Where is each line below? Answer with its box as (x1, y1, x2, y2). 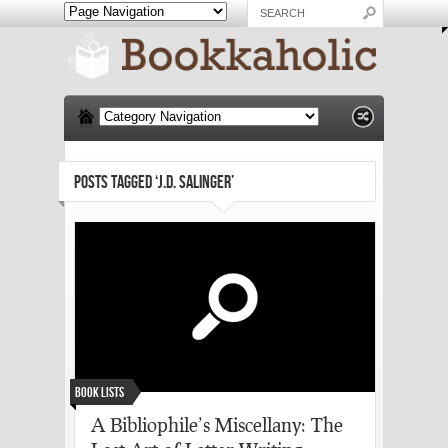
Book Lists (75, 383, 124, 401)
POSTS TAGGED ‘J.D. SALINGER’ (74, 171, 234, 193)
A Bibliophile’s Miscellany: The (91, 412, 343, 436)
